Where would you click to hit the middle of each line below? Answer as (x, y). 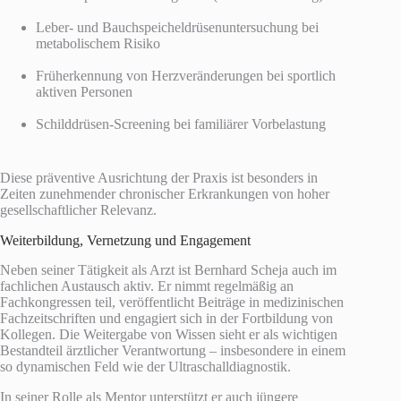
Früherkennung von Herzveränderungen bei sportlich (186, 76)
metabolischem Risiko (98, 44)
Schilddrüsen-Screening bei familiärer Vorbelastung (181, 124)
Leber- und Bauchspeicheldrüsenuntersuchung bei (177, 28)
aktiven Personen (84, 92)
